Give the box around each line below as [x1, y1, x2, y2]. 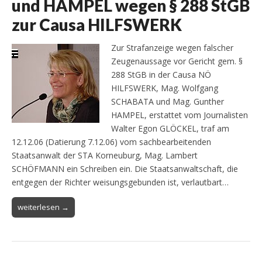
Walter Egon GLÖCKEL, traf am [111, 122, 229, 134]
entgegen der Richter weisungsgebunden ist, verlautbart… [12, 176, 229, 188]
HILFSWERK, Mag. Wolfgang [111, 82, 218, 94]
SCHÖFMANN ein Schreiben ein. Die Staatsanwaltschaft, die [12, 163, 238, 174]
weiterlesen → [18, 201, 69, 212]
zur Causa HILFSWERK [12, 15, 182, 35]
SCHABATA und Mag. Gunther [111, 95, 224, 107]
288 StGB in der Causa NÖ [111, 68, 211, 80]
